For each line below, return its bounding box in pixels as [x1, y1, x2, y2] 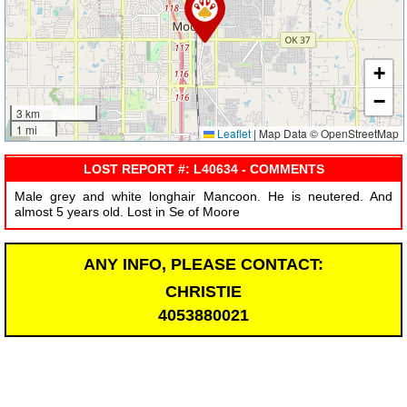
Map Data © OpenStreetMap [256, 125, 400, 142]
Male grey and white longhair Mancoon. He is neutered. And [14, 189, 393, 204]
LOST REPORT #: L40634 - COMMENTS [83, 161, 324, 176]
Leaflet [214, 125, 252, 142]
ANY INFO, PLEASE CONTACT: [84, 254, 323, 273]
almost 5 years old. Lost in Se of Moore [14, 204, 240, 220]
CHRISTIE [165, 282, 242, 301]
